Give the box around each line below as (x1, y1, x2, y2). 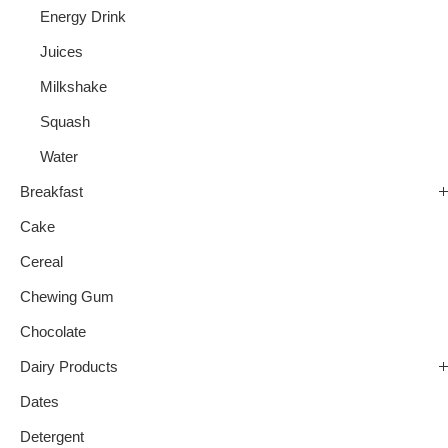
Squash (40, 114, 90, 131)
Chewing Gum (20, 289, 114, 306)
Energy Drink (40, 9, 126, 26)
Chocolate (20, 324, 86, 341)
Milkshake (40, 79, 107, 96)
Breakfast (20, 184, 83, 201)
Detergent (20, 429, 84, 446)
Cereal (20, 254, 63, 271)
